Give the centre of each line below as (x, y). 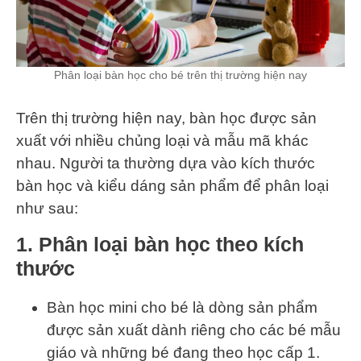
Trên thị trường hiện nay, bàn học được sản (166, 118)
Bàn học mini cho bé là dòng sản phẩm (182, 307)
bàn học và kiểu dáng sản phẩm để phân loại (172, 185)
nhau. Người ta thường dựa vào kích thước (166, 163)
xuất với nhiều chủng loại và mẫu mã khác (162, 140)
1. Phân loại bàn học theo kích (160, 244)
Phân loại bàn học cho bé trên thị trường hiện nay (180, 75)
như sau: (47, 208)
